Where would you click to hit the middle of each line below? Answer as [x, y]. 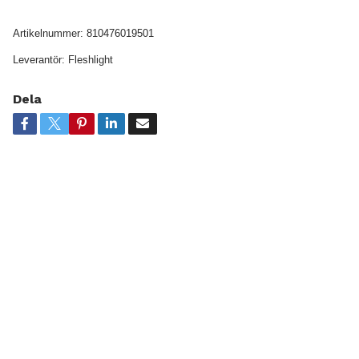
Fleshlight [90, 59]
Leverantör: [38, 59]
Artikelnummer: [48, 33]
